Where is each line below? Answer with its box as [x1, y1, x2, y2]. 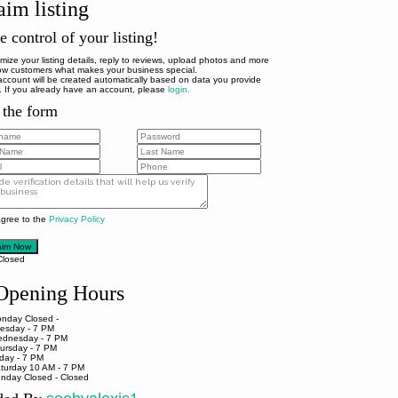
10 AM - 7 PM [26, 362, 84, 372]
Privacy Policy [48, 214, 105, 224]
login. [167, 84, 190, 94]
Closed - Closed [20, 372, 89, 382]
